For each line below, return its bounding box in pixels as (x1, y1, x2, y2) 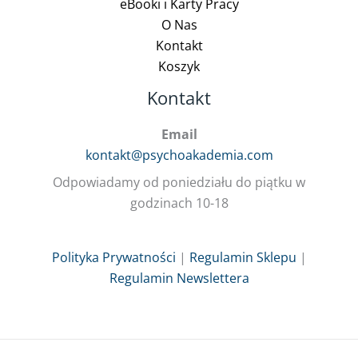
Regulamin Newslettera (109, 269, 249, 288)
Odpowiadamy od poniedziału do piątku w (53, 173, 305, 192)
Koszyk (158, 58, 200, 76)
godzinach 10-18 (129, 194, 229, 213)
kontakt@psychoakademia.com (85, 146, 273, 165)
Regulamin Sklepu (189, 249, 296, 267)
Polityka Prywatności (51, 249, 176, 267)
